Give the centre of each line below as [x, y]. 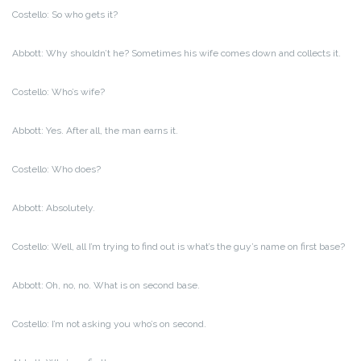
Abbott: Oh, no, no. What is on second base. [106, 285]
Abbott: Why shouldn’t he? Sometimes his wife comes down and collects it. [176, 53]
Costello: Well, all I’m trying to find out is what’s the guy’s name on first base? [178, 246]
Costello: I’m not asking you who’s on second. [109, 324]
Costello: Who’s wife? [58, 91]
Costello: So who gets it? [65, 14]
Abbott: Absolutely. [54, 207]
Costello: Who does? [56, 169]
